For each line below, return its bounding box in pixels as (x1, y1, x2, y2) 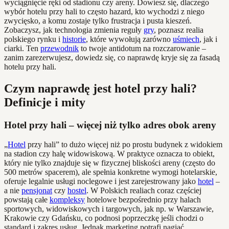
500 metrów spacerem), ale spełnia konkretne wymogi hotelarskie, (4, 168, 217, 177)
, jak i (199, 34, 217, 43)
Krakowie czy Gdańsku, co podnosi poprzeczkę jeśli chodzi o (4, 214, 203, 223)
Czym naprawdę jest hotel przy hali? (4, 81, 197, 95)
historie (62, 34, 86, 43)
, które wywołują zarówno (86, 34, 173, 43)
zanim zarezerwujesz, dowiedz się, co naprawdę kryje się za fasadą (4, 53, 220, 62)
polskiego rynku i (4, 34, 62, 43)
